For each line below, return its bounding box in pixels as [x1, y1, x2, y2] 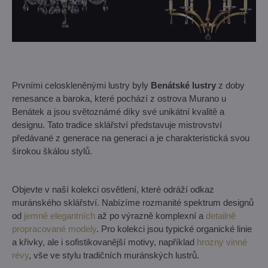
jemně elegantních [24, 211, 95, 221]
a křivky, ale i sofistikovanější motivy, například [12, 237, 197, 247]
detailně [206, 211, 236, 221]
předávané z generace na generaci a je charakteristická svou [12, 133, 249, 143]
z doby [216, 80, 245, 90]
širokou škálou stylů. [12, 146, 92, 156]
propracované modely [12, 224, 96, 234]
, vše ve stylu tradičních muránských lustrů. [29, 250, 199, 260]
